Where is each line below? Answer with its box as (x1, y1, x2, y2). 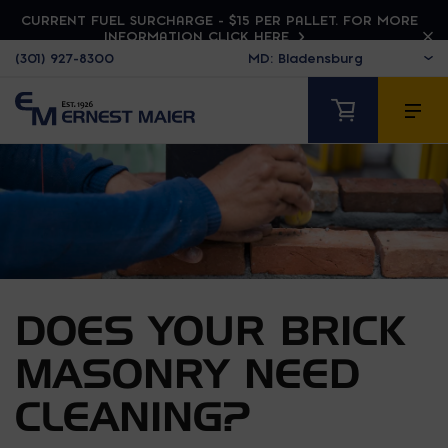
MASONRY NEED (15, 348, 360, 397)
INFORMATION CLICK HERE (103, 28, 294, 44)
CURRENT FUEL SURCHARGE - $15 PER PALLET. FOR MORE (20, 12, 418, 28)
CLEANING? (15, 391, 251, 440)
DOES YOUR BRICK (15, 305, 405, 354)
